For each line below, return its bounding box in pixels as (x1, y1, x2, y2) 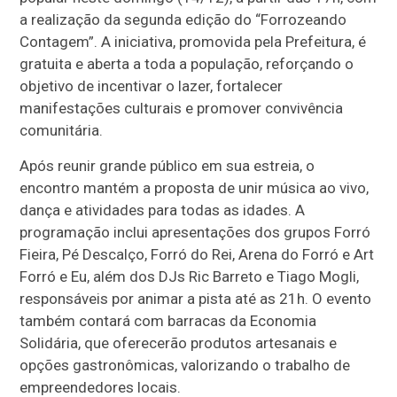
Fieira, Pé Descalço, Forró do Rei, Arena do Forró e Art (19, 245, 375, 263)
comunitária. (19, 121, 104, 139)
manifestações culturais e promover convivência (19, 98, 344, 117)
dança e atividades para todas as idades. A (19, 200, 306, 219)
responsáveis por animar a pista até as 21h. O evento (19, 289, 372, 307)
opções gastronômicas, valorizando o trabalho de (19, 355, 351, 374)
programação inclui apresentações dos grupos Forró (19, 222, 371, 241)
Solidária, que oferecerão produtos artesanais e (19, 333, 338, 352)
